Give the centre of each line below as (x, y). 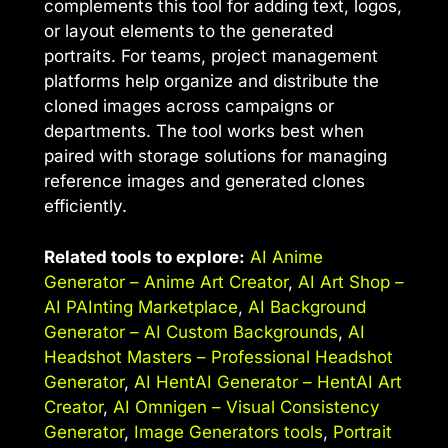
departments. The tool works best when (204, 131)
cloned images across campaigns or (189, 106)
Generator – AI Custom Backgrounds (191, 331)
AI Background (307, 306)
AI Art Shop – (351, 281)
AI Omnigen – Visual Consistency (246, 406)
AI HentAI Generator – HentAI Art (268, 381)
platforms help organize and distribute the (211, 81)
